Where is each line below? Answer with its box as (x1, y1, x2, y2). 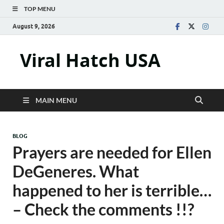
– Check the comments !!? (12, 199, 194, 219)
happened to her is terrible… (12, 180, 211, 200)
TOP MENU (24, 5, 55, 12)
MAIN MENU (35, 96, 77, 104)
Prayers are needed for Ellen (12, 142, 211, 162)
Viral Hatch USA (20, 48, 160, 72)
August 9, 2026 (12, 22, 55, 30)
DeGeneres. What (12, 161, 139, 181)
